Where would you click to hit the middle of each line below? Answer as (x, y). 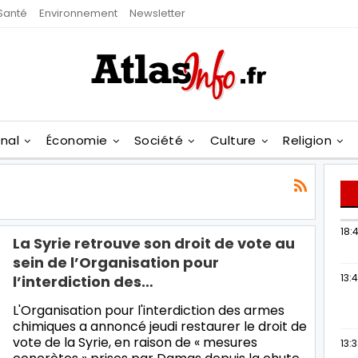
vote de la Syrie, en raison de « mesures (135, 342)
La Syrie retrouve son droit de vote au (154, 243)
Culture (233, 140)
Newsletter (157, 13)
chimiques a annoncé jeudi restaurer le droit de (160, 326)
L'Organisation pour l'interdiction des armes (149, 310)
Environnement (78, 13)
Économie (77, 140)
